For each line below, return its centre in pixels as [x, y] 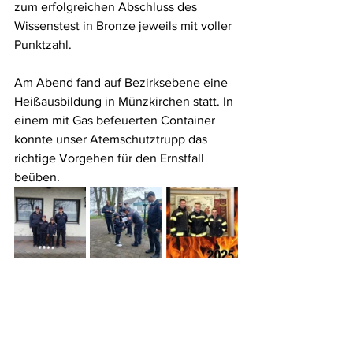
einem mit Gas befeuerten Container [116, 120]
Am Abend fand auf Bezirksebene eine [123, 82]
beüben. [37, 177]
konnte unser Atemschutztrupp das [112, 139]
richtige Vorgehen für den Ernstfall [111, 158]
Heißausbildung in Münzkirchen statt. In [125, 101]
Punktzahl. [43, 45]
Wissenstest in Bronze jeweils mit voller [124, 26]
